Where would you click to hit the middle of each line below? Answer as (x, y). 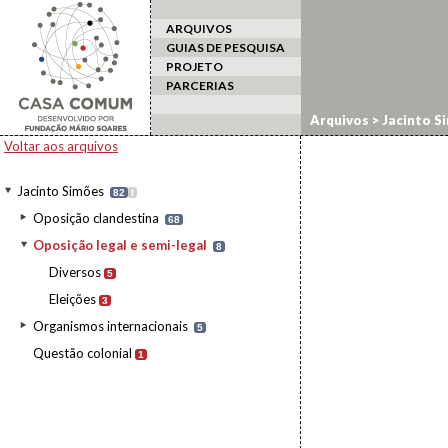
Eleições (72, 299)
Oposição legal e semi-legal (120, 245)
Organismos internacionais (110, 326)
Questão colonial (82, 353)
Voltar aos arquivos (61, 146)
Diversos (75, 272)
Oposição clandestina (96, 218)
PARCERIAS (200, 85)
